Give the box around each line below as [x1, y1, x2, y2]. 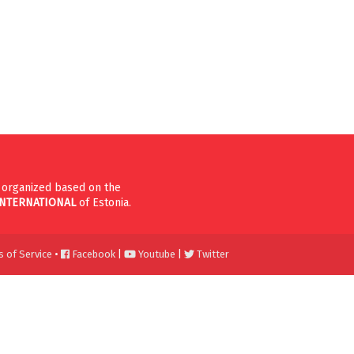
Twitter [194, 248, 229, 260]
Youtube [136, 248, 175, 260]
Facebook [70, 248, 116, 260]
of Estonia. [79, 196, 134, 209]
